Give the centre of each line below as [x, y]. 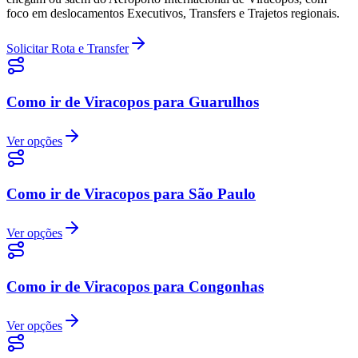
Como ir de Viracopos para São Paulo [131, 194]
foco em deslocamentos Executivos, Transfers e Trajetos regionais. [173, 14]
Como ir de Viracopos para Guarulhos [133, 101]
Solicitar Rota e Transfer [68, 49]
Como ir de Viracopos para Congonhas [135, 286]
